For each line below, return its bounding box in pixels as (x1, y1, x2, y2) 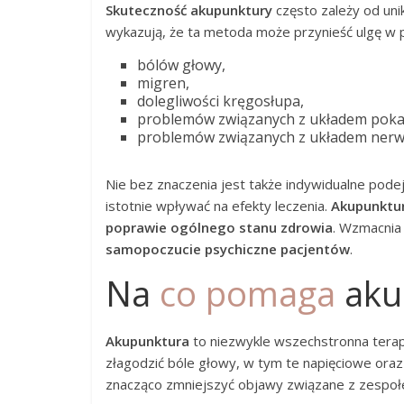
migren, (137, 73, 189, 93)
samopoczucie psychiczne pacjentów (106, 240, 350, 258)
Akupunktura (106, 332, 189, 350)
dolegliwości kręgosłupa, (137, 91, 304, 111)
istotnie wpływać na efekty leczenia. (106, 197, 331, 215)
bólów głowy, (137, 55, 225, 75)
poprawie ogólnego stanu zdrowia (106, 218, 333, 236)
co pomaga (160, 270, 335, 317)
